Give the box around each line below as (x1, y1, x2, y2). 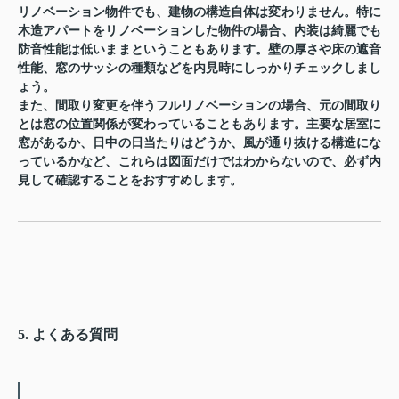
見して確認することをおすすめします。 (18, 174, 242, 188)
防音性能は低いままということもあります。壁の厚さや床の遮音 (18, 43, 381, 57)
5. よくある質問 (18, 327, 118, 343)
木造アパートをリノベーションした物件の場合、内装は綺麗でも (18, 24, 381, 38)
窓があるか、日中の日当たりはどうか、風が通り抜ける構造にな (18, 136, 381, 151)
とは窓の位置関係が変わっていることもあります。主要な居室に (18, 118, 381, 132)
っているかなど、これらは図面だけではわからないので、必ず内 (18, 155, 381, 169)
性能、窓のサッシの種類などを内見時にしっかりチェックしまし (18, 61, 381, 76)
